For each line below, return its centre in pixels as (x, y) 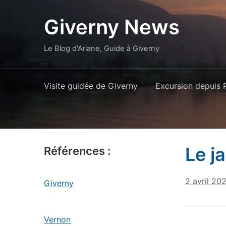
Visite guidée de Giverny (91, 86)
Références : (77, 151)
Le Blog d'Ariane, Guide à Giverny (102, 48)
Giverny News (112, 27)
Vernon (57, 219)
